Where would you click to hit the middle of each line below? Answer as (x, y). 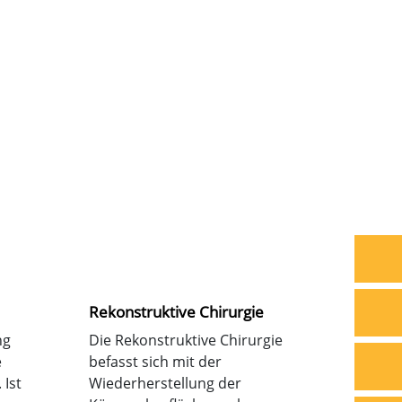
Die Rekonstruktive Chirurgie (185, 340)
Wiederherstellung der (165, 383)
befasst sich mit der (155, 361)
